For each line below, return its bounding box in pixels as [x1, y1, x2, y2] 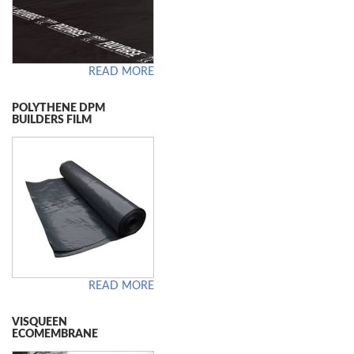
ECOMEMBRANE [12, 329, 98, 341]
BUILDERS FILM [12, 114, 92, 126]
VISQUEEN [12, 317, 67, 329]
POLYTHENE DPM [12, 102, 105, 114]
